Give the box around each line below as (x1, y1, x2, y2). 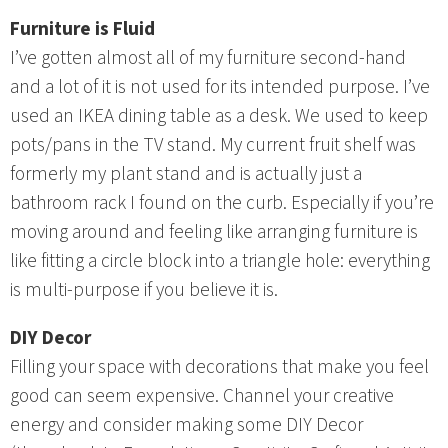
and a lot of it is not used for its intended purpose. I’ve (10, 72, 430, 101)
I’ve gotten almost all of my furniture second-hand (10, 43, 406, 72)
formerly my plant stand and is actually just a (10, 159, 362, 188)
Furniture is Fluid (10, 14, 155, 43)
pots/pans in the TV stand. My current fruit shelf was (10, 130, 416, 159)
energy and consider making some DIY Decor (10, 410, 363, 439)
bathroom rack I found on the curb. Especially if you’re (10, 188, 434, 217)
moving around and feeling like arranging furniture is (10, 217, 418, 246)
